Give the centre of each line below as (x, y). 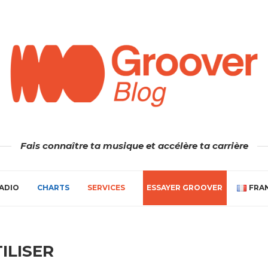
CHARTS (53, 187)
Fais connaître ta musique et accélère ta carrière (134, 145)
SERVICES (106, 187)
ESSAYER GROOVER (185, 187)
